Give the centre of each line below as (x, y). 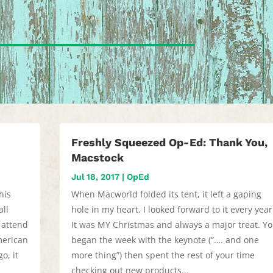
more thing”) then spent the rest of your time (163, 255)
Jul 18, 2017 (96, 176)
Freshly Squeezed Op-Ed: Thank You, (170, 142)
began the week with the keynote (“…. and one (165, 239)
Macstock (98, 157)
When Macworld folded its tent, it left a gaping (167, 194)
